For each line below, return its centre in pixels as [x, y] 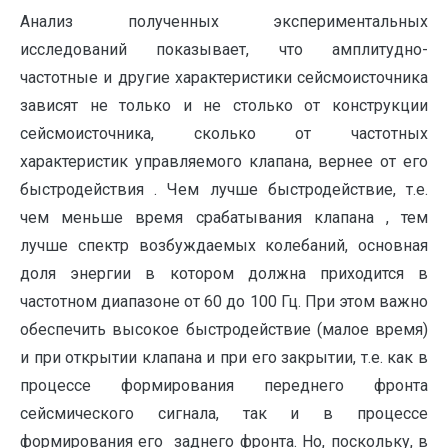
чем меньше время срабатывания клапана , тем [224, 217]
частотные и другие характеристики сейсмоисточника [224, 77]
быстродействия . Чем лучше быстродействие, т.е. [224, 189]
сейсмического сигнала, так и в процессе [224, 413]
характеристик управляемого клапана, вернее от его [224, 161]
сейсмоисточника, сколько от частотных [224, 133]
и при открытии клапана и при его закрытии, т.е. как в [224, 357]
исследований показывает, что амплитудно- [224, 49]
